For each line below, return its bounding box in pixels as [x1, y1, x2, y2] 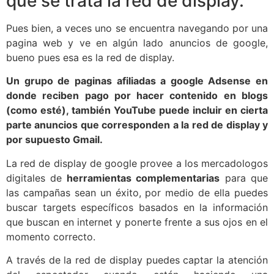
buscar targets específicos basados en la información [6, 201, 268, 213]
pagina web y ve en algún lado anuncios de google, [6, 36, 268, 49]
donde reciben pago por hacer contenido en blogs [6, 89, 268, 102]
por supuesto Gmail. [6, 133, 103, 146]
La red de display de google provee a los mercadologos [6, 157, 268, 169]
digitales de [6, 171, 62, 184]
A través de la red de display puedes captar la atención [6, 253, 268, 266]
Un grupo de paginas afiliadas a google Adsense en [6, 75, 268, 87]
